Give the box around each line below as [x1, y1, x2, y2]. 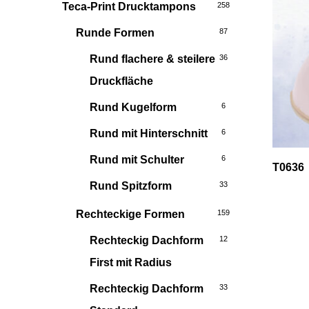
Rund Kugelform [90, 101, 177, 113]
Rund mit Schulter [90, 154, 184, 166]
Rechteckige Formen [76, 208, 185, 220]
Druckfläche [90, 75, 153, 87]
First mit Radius [90, 257, 172, 268]
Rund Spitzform [90, 180, 172, 192]
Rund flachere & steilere [90, 53, 215, 65]
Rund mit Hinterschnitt [90, 128, 208, 139]
